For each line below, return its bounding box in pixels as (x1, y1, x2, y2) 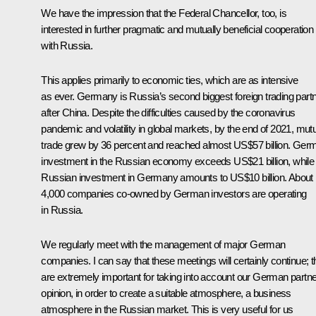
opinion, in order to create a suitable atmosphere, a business (41, 286, 291, 299)
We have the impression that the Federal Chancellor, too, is (41, 6, 286, 19)
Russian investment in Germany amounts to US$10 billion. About (41, 171, 313, 183)
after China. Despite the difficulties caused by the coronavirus (41, 106, 296, 119)
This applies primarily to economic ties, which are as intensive (41, 73, 298, 86)
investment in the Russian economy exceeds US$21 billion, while (41, 154, 315, 167)
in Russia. (41, 203, 83, 216)
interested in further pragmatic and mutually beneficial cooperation (41, 23, 314, 35)
